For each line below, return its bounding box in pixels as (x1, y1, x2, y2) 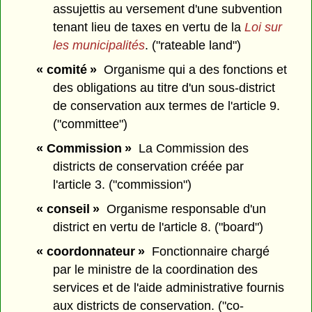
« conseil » (36, 201, 100, 216)
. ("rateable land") (145, 38, 242, 53)
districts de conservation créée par (53, 159, 244, 173)
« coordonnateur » (36, 244, 145, 258)
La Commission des (131, 141, 249, 155)
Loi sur (244, 20, 283, 35)
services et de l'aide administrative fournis (53, 280, 285, 295)
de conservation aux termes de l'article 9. (53, 99, 281, 114)
